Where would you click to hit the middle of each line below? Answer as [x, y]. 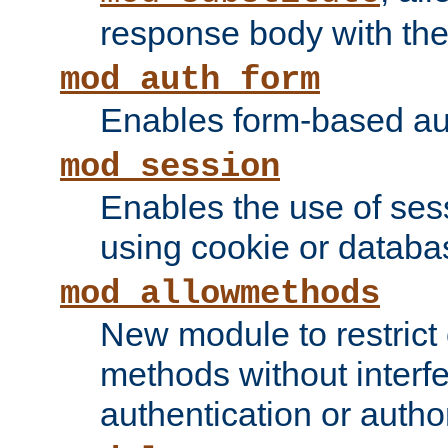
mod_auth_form [190, 80]
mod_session [170, 167]
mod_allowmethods [220, 294]
